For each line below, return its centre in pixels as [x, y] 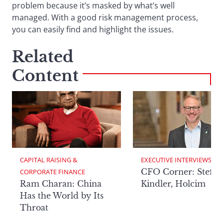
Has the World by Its [62, 196]
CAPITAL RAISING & [49, 160]
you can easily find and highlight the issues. [93, 29]
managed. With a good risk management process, [105, 17]
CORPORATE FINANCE [53, 172]
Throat [34, 208]
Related [43, 56]
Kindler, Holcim [173, 184]
